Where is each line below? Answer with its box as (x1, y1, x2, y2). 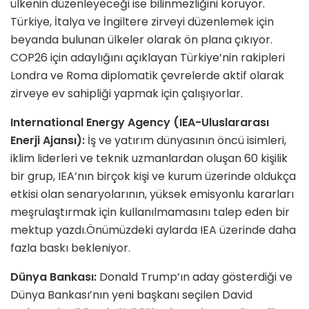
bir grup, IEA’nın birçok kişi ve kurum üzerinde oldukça (10, 168, 296, 184)
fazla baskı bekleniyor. (10, 239, 130, 256)
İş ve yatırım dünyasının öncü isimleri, (85, 132, 286, 148)
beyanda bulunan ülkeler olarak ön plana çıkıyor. (10, 31, 272, 48)
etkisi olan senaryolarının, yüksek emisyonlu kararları (10, 186, 294, 202)
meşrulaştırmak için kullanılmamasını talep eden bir (10, 203, 290, 220)
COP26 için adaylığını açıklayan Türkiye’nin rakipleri (10, 49, 285, 66)
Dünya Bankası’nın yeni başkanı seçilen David (10, 286, 252, 303)
